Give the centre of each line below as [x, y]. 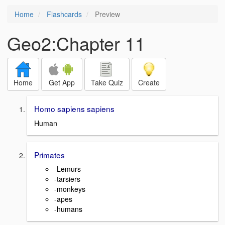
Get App [62, 82]
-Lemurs [68, 169]
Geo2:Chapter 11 [76, 43]
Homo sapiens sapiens [74, 108]
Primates [49, 154]
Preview [106, 14]
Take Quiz [107, 82]
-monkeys [70, 189]
